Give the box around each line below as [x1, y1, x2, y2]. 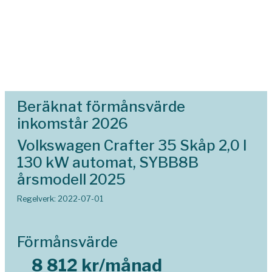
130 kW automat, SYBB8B [17, 154, 199, 171]
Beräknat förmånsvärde [17, 98, 185, 115]
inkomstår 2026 [17, 115, 128, 132]
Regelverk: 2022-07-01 [17, 194, 103, 203]
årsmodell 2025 [17, 171, 126, 188]
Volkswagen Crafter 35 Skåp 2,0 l [17, 137, 246, 154]
